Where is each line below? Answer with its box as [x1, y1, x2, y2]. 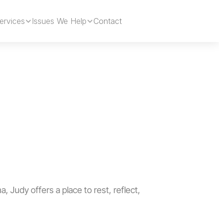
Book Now [133, 16, 172, 26]
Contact [93, 16, 122, 26]
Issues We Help [32, 16, 87, 26]
